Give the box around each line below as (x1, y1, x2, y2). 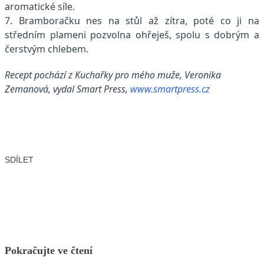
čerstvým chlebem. (5, 42, 88, 55)
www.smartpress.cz (130, 82, 210, 95)
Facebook (21, 171, 64, 184)
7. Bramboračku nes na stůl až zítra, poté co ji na (5, 14, 259, 27)
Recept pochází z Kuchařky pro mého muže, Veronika (5, 68, 221, 81)
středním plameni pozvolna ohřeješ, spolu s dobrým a (5, 28, 259, 41)
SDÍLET (5, 155, 34, 165)
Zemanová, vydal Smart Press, (5, 82, 130, 95)
